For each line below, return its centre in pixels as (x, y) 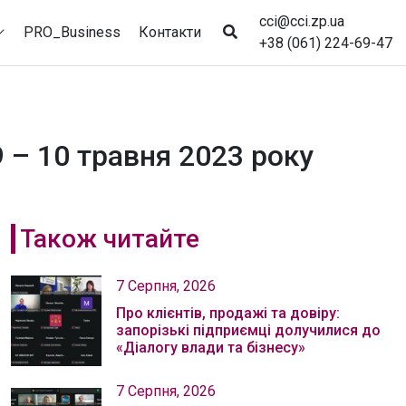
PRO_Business (72, 32)
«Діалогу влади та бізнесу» (211, 348)
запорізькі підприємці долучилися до (248, 330)
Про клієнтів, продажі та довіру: (228, 313)
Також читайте (109, 239)
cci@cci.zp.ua (302, 21)
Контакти (170, 32)
